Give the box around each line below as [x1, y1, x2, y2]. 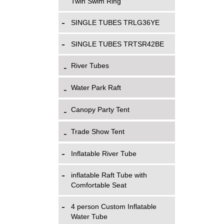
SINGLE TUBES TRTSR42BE [71, 40, 164, 48]
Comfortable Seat [71, 181, 126, 189]
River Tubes [71, 61, 109, 69]
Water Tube [71, 212, 107, 220]
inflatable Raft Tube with [71, 171, 147, 179]
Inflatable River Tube [71, 149, 136, 157]
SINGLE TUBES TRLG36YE [71, 18, 159, 26]
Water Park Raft [71, 83, 121, 91]
